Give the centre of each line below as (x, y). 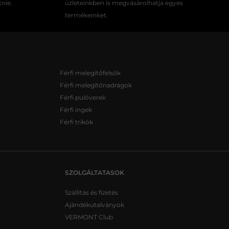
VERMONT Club (89, 217)
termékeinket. (86, 15)
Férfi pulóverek (83, 97)
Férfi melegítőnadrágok (96, 85)
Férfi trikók (76, 122)
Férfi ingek (76, 110)
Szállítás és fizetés (91, 192)
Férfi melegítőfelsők (90, 73)
